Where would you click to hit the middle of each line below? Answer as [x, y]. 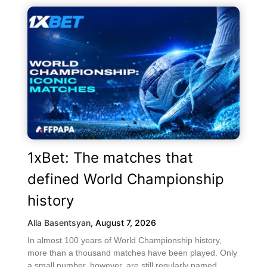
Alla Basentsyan [59, 222]
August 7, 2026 [126, 222]
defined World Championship [126, 179]
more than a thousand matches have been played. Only [132, 252]
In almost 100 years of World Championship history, [125, 240]
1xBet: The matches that [110, 157]
